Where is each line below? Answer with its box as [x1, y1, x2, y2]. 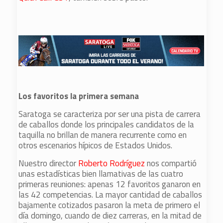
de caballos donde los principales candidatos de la [18, 118, 195, 131]
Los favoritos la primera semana [18, 90, 139, 103]
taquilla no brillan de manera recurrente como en [18, 128, 187, 141]
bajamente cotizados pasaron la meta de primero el [18, 199, 201, 212]
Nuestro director [18, 157, 79, 170]
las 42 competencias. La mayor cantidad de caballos [18, 188, 203, 201]
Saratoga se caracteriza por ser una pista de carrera [18, 108, 201, 120]
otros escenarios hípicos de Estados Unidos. [18, 139, 175, 152]
